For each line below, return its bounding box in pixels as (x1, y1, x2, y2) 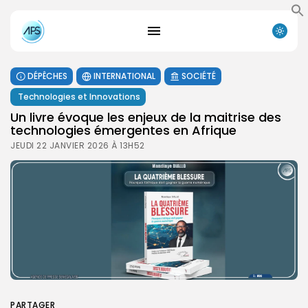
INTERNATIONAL (93, 69, 155, 82)
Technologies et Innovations (18, 90, 140, 102)
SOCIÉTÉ (181, 69, 216, 82)
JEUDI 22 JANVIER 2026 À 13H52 (10, 139, 145, 151)
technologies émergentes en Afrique (10, 121, 236, 139)
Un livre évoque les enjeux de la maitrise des (10, 108, 281, 126)
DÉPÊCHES (27, 69, 67, 82)
